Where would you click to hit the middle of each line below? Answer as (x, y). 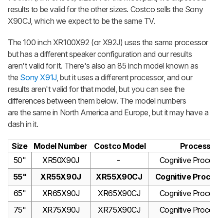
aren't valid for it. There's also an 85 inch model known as (103, 65)
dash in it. (23, 124)
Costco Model (119, 146)
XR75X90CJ (119, 209)
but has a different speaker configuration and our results (100, 54)
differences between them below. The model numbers (97, 100)
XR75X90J (61, 209)
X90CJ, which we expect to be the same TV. (82, 21)
